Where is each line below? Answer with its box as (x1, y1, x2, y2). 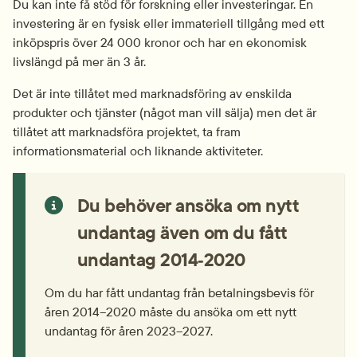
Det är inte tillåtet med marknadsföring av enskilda (13, 85, 292, 101)
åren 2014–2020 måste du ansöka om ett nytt (45, 304, 296, 320)
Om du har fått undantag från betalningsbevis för (45, 284, 314, 300)
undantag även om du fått (76, 221, 288, 244)
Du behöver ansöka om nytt (76, 194, 300, 217)
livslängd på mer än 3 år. (13, 53, 146, 69)
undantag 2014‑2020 (76, 248, 245, 271)
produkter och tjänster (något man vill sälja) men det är (13, 104, 316, 120)
